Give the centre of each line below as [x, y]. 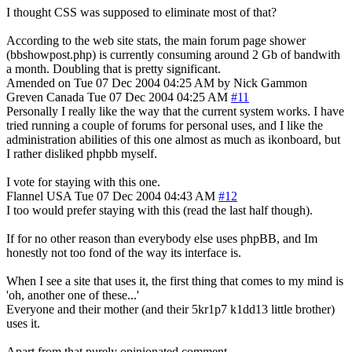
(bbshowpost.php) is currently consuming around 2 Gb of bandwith [173, 54]
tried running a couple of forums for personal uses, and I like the [165, 125]
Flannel [25, 196]
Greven [25, 97]
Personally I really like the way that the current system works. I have [175, 111]
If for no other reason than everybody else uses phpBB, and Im [162, 238]
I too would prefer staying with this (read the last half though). [159, 210]
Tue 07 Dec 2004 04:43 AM [145, 196]
